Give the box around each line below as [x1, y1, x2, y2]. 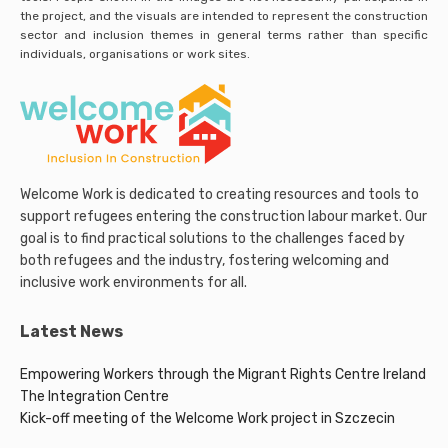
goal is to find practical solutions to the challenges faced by [20, 229, 405, 247]
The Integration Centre [20, 387, 169, 405]
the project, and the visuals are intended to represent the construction [20, 8, 428, 23]
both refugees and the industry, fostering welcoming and [20, 251, 389, 269]
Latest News [20, 321, 123, 341]
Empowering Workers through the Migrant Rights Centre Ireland [20, 365, 426, 383]
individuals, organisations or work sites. [20, 46, 250, 61]
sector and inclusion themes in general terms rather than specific [20, 27, 428, 42]
